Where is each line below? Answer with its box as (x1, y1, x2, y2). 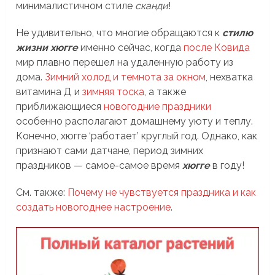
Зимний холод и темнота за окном (45, 71, 206, 83)
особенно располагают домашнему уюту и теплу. (16, 115, 254, 127)
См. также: (16, 186, 68, 198)
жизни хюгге (16, 41, 79, 53)
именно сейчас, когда (78, 41, 184, 53)
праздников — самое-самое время (16, 159, 183, 171)
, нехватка (206, 71, 254, 83)
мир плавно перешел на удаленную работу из (16, 56, 234, 68)
